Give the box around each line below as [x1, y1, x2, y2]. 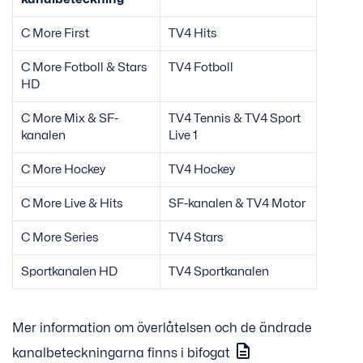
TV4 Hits [169, 26, 217, 41]
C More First [21, 26, 89, 41]
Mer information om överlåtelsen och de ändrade [12, 319, 312, 335]
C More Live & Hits [21, 196, 123, 211]
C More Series [21, 230, 99, 246]
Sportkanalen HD [21, 264, 117, 280]
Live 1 [169, 128, 198, 143]
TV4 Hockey [169, 162, 235, 177]
